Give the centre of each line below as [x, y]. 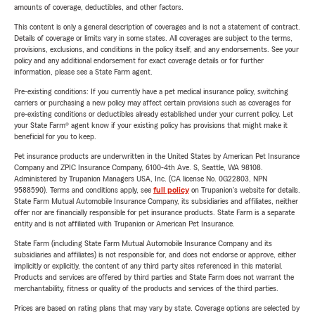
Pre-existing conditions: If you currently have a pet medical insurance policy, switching [151, 92]
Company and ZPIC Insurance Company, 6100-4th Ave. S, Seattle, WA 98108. [139, 168]
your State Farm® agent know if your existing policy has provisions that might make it [151, 126]
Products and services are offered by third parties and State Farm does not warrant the [154, 277]
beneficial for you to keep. [55, 137]
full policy [171, 190]
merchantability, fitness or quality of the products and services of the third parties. [146, 289]
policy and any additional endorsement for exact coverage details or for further [139, 61]
